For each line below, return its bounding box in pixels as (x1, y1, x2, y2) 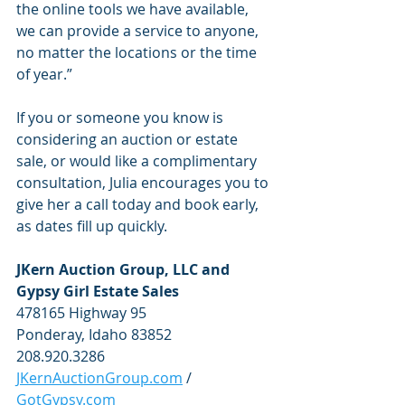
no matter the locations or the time (16, 42, 260, 62)
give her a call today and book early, (16, 193, 262, 214)
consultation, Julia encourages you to (16, 172, 272, 193)
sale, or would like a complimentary (16, 150, 260, 171)
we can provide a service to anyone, (16, 20, 262, 41)
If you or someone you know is (16, 107, 227, 127)
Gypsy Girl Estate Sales (16, 280, 179, 301)
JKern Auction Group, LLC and (16, 259, 233, 279)
